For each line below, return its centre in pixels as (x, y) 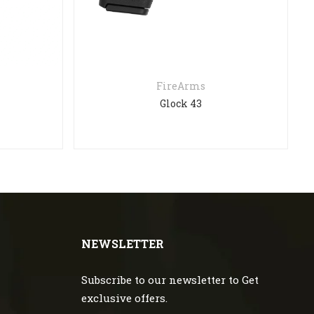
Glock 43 (181, 104)
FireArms (181, 86)
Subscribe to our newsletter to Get (170, 280)
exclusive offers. (124, 298)
